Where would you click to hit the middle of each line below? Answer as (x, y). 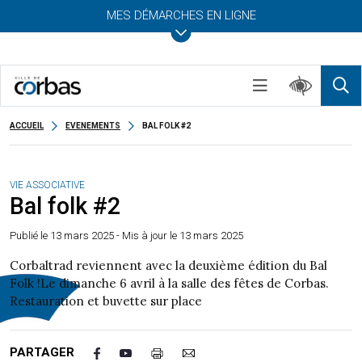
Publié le (30, 236)
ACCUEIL (27, 126)
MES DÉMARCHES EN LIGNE (181, 15)
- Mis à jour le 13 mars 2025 (179, 236)
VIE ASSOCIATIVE (47, 185)
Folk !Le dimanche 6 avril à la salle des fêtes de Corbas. (169, 283)
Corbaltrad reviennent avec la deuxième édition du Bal (168, 265)
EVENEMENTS (93, 126)
